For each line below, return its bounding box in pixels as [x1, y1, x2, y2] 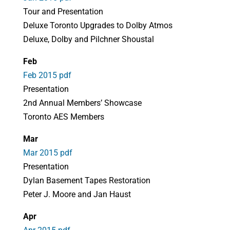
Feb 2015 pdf [23, 70, 71, 80]
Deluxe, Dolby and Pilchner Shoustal [23, 34, 154, 44]
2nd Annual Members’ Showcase [23, 98, 142, 108]
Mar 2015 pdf [23, 148, 72, 158]
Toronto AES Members [23, 112, 104, 122]
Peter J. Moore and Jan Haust [23, 189, 131, 199]
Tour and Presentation [23, 7, 103, 16]
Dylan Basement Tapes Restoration [23, 176, 150, 185]
